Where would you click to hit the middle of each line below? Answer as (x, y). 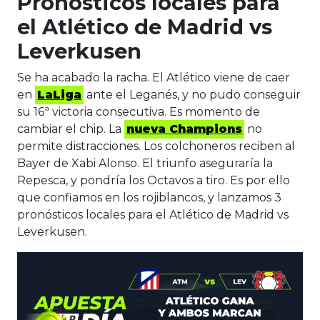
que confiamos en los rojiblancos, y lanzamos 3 (149, 198)
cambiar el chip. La (71, 129)
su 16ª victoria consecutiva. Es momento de (139, 112)
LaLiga (60, 95)
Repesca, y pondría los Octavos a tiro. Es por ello (154, 181)
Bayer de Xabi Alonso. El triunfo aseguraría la (145, 164)
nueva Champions (185, 129)
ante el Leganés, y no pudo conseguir (192, 95)
